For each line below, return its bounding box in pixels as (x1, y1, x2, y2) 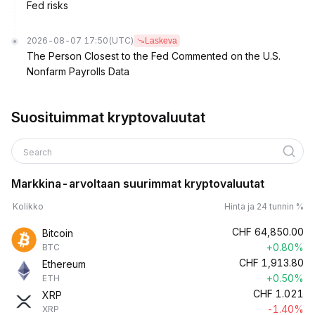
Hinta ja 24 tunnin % (224, 201, 304, 212)
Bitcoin (42, 227, 73, 239)
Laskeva (145, 36, 177, 46)
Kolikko (13, 201, 44, 212)
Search (23, 147, 54, 157)
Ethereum (42, 258, 86, 270)
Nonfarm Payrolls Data (27, 65, 129, 77)
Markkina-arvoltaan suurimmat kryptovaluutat (11, 176, 264, 191)
